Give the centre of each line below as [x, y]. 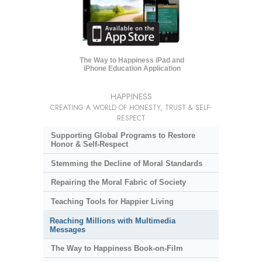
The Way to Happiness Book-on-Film [117, 249]
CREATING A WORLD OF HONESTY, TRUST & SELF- [131, 108]
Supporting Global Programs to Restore [123, 136]
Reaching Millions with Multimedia [113, 220]
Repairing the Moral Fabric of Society [118, 182]
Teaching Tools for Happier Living [112, 201]
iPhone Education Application [132, 69]
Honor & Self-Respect [89, 144]
